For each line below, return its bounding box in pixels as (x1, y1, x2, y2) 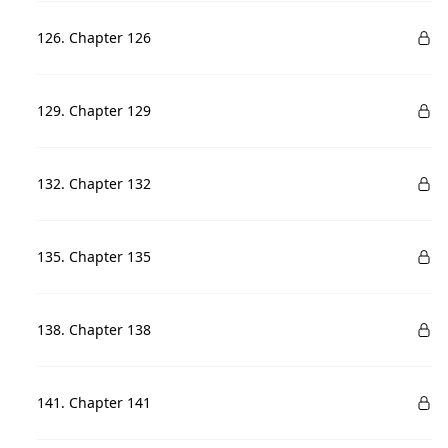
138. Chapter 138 (37, 320, 152, 339)
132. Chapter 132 (37, 174, 152, 193)
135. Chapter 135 (37, 247, 152, 266)
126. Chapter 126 (37, 28, 152, 47)
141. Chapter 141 (37, 393, 152, 412)
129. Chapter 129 (37, 101, 152, 120)
